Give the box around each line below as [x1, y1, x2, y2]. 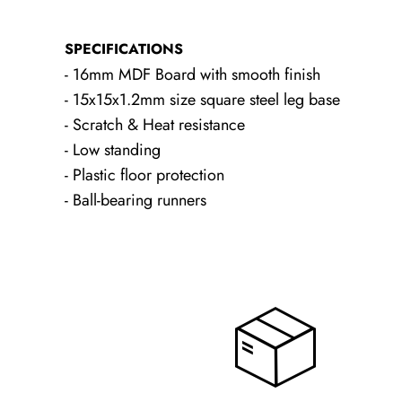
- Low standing [65, 137, 161, 162]
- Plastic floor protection [65, 162, 224, 187]
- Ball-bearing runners [65, 188, 206, 212]
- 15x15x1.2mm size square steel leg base [65, 87, 340, 111]
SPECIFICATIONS [65, 38, 183, 59]
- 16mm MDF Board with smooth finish [65, 62, 320, 86]
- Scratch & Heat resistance [65, 112, 245, 136]
